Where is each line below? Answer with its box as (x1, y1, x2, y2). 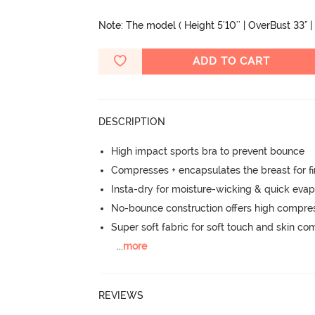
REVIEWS (98, 290, 144, 302)
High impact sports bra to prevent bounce (111, 145, 305, 157)
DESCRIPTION (98, 115, 166, 127)
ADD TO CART (193, 54, 271, 67)
